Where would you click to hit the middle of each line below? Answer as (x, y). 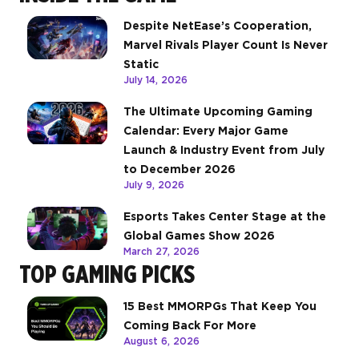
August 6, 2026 (161, 341)
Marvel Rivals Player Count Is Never (226, 45)
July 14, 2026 (155, 80)
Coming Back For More (190, 326)
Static (141, 65)
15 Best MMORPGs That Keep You (220, 307)
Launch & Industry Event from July (224, 150)
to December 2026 (179, 169)
